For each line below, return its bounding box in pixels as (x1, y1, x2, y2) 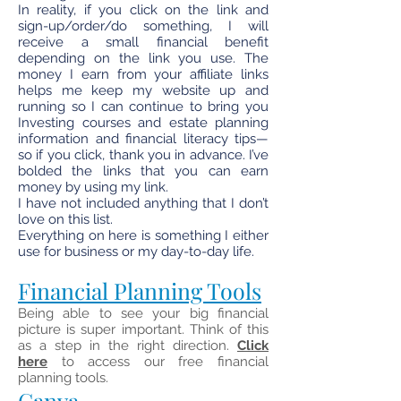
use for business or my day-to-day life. (18, 243, 254, 260)
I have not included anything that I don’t (18, 195, 269, 211)
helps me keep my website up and (18, 82, 269, 98)
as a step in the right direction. (18, 337, 237, 354)
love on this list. (18, 211, 116, 227)
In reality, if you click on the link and (18, 2, 269, 18)
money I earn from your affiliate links (18, 66, 269, 82)
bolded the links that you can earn (18, 163, 269, 179)
